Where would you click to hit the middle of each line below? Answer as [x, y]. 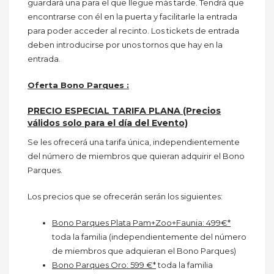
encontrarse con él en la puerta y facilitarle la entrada [132, 17]
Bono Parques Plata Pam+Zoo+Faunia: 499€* [141, 223]
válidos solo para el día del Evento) [108, 123]
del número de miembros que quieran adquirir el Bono [136, 156]
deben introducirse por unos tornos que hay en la [125, 45]
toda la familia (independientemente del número [149, 237]
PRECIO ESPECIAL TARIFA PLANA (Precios [124, 111]
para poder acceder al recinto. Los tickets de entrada [133, 31]
